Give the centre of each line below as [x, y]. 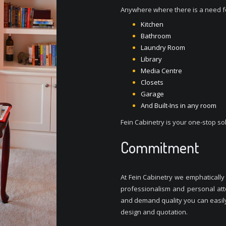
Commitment [160, 147]
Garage [152, 94]
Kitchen [152, 24]
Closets [152, 82]
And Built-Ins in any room [179, 105]
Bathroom [156, 36]
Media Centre [161, 71]
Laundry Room [163, 47]
